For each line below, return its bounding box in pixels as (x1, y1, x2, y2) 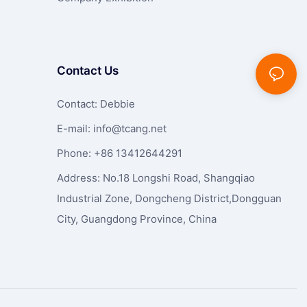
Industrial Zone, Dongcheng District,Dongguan (56, 191, 282, 205)
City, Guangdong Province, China (56, 212, 217, 225)
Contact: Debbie (56, 97, 135, 110)
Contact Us (56, 63, 119, 77)
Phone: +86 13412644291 (56, 146, 182, 160)
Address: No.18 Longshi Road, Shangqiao (56, 171, 255, 184)
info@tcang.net (93, 121, 167, 135)
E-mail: (56, 121, 93, 135)
